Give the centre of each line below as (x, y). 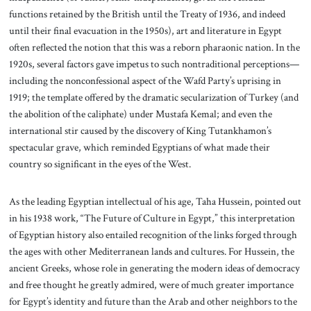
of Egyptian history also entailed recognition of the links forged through (153, 235)
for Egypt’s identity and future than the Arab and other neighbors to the (153, 302)
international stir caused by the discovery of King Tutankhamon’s (140, 131)
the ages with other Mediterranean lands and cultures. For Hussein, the (151, 252)
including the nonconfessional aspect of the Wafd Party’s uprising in (145, 81)
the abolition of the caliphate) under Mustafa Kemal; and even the (140, 114)
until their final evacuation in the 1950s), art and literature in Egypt (145, 31)
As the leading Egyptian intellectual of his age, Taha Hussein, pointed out (155, 202)
